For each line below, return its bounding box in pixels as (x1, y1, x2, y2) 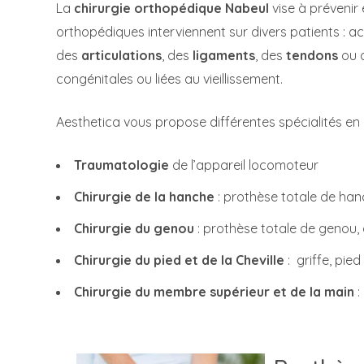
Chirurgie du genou (74, 220, 194, 236)
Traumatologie (74, 157, 169, 173)
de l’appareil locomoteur (169, 157, 318, 173)
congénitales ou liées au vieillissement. (56, 71, 283, 87)
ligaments (193, 47, 255, 63)
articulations (81, 47, 162, 63)
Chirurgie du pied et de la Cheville (74, 252, 284, 268)
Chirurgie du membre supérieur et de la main (74, 284, 354, 300)
